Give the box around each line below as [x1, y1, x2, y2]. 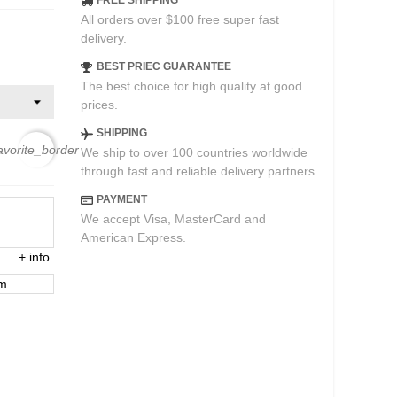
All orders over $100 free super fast [80, 12, 279, 27]
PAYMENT [96, 193, 147, 206]
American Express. [80, 230, 186, 245]
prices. [80, 97, 118, 112]
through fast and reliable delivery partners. [80, 164, 318, 178]
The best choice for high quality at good [80, 79, 302, 93]
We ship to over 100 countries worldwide [80, 145, 307, 160]
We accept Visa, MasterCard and [80, 212, 266, 226]
